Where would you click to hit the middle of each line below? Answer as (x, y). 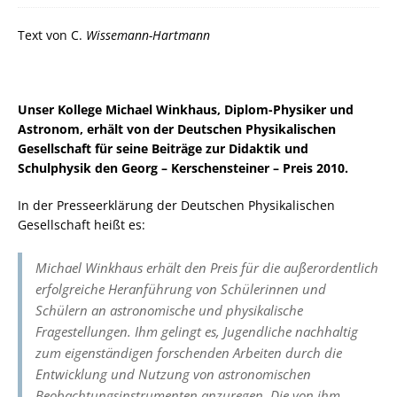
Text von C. (52, 35)
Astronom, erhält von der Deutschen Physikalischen (177, 128)
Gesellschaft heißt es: (83, 224)
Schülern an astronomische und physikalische (169, 310)
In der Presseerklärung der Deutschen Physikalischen (176, 205)
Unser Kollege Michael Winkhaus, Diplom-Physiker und (186, 109)
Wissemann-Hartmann (148, 35)
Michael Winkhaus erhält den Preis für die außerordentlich (207, 267)
